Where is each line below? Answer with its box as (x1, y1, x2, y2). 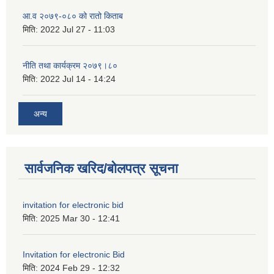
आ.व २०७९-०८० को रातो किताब (23, 11, 123, 21)
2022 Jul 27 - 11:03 (40, 24, 115, 35)
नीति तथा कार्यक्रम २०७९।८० (23, 61, 117, 71)
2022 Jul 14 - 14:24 (40, 74, 116, 84)
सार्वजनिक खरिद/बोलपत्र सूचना (24, 160, 178, 176)
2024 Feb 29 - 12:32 (40, 262, 120, 273)
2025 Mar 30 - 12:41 (40, 213, 120, 223)
